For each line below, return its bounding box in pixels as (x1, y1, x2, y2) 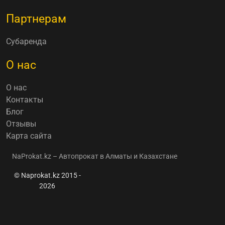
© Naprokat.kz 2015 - (14, 171, 81, 180)
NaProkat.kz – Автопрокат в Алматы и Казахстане (12, 152, 177, 161)
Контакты (6, 95, 43, 105)
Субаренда (6, 37, 47, 47)
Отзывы (6, 119, 36, 129)
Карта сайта (6, 131, 52, 141)
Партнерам (6, 12, 66, 26)
